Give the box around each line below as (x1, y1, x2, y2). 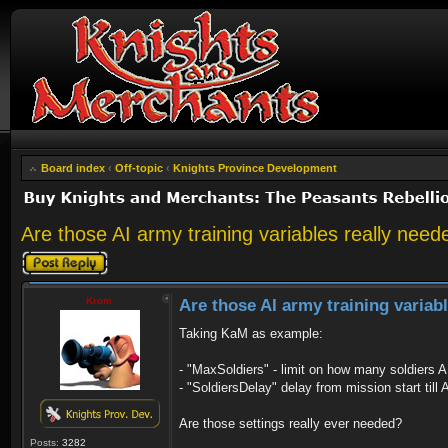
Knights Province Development (173, 162, 337, 174)
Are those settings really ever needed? (179, 416, 402, 431)
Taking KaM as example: (179, 326, 323, 341)
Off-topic (115, 162, 163, 174)
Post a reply (21, 250, 79, 262)
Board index (41, 162, 105, 174)
